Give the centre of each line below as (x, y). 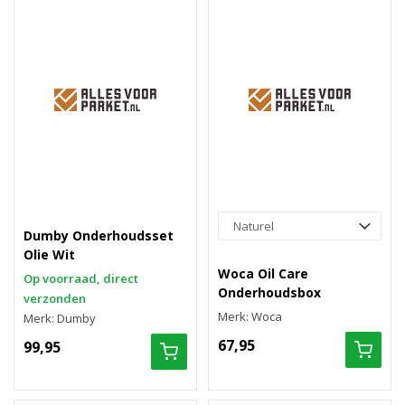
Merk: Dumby (60, 318)
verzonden (55, 298)
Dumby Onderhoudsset (99, 235)
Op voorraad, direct (81, 278)
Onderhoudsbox (269, 292)
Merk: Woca (250, 316)
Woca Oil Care (263, 273)
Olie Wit (49, 254)
